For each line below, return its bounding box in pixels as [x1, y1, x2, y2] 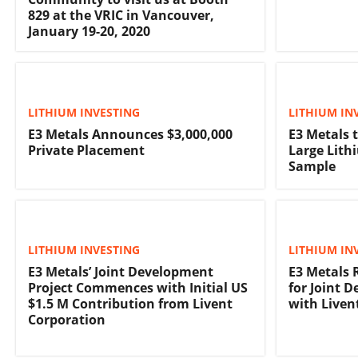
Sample [288, 157, 336, 176]
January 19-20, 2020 [28, 22, 150, 41]
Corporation [28, 310, 105, 328]
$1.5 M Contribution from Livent [28, 294, 233, 312]
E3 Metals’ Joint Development [28, 262, 213, 280]
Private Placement [28, 141, 145, 160]
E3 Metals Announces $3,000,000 [28, 125, 233, 144]
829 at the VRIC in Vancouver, [28, 6, 214, 25]
